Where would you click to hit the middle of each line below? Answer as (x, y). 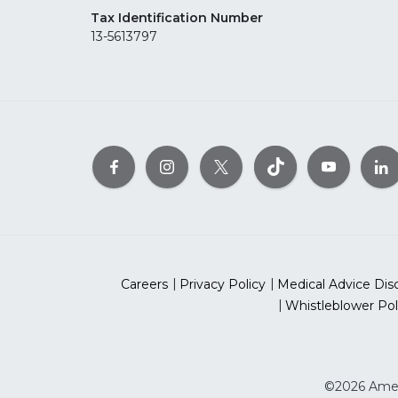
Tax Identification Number (177, 18)
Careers (144, 285)
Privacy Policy (223, 285)
